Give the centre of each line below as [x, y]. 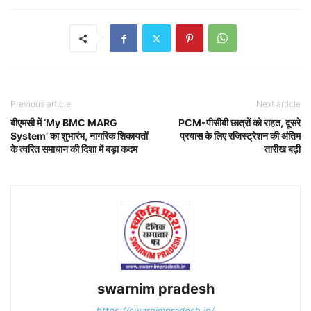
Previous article [41, 104]
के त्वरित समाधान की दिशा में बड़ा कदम [74, 149]
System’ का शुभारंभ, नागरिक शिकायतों [79, 136]
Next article [278, 104]
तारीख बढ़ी [283, 149]
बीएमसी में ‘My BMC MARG [64, 123]
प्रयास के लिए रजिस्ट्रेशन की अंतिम [240, 136]
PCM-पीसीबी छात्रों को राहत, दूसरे [239, 123]
